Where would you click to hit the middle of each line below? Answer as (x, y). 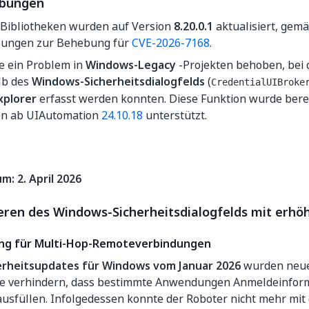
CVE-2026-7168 (171, 43)
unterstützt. (175, 115)
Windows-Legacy (131, 65)
